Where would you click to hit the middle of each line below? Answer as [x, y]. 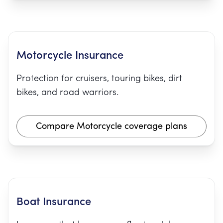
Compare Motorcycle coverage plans [111, 127]
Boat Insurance [54, 202]
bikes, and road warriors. [68, 93]
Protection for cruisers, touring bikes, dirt [99, 79]
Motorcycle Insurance [70, 56]
